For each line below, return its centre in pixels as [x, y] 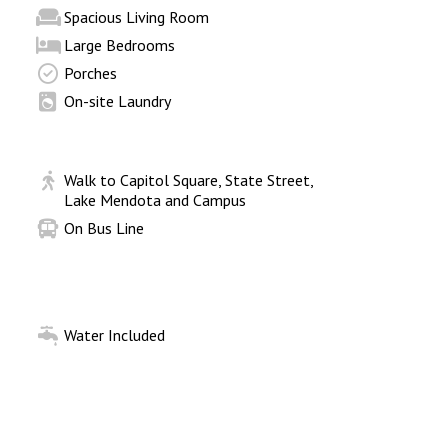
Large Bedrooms [119, 45]
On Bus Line [103, 228]
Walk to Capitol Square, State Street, [188, 180]
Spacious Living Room [136, 17]
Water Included [114, 335]
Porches [90, 73]
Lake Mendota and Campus [154, 200]
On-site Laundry [117, 101]
